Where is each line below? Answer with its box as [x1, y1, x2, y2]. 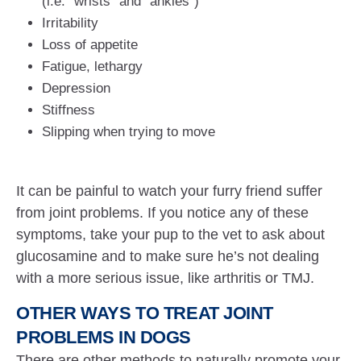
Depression [42, 81, 110, 96]
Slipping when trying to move [42, 124, 215, 139]
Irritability [42, 15, 98, 31]
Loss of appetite [42, 37, 138, 52]
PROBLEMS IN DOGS [16, 327, 191, 347]
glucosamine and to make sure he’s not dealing [16, 248, 320, 264]
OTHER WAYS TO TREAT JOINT [16, 303, 273, 323]
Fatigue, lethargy [42, 59, 143, 74]
